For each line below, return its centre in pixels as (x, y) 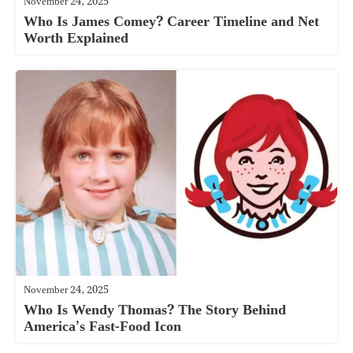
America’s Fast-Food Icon (102, 326)
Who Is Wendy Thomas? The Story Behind (155, 310)
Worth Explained (76, 38)
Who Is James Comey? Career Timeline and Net (171, 21)
